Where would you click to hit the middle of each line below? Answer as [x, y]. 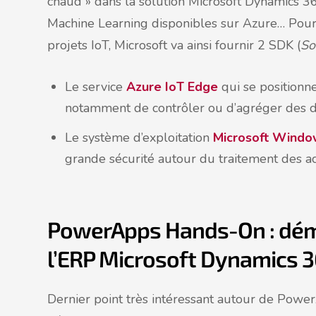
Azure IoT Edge [172, 87]
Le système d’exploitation [139, 138]
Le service [96, 87]
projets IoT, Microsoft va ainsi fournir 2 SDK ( [174, 45]
